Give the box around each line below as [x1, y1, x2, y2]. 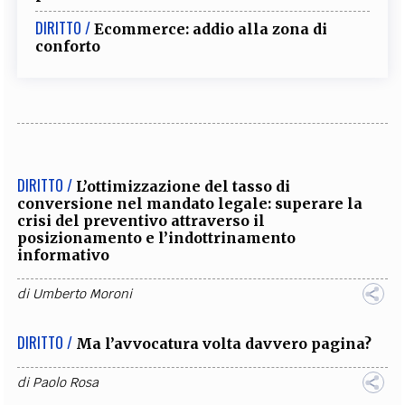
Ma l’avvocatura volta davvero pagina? [76, 334, 372, 353]
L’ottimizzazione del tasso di [76, 176, 291, 195]
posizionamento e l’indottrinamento [17, 228, 297, 247]
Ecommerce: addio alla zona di [94, 19, 328, 38]
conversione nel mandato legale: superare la [17, 193, 363, 212]
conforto [35, 36, 101, 55]
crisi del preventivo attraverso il [17, 211, 266, 230]
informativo [17, 245, 110, 264]
